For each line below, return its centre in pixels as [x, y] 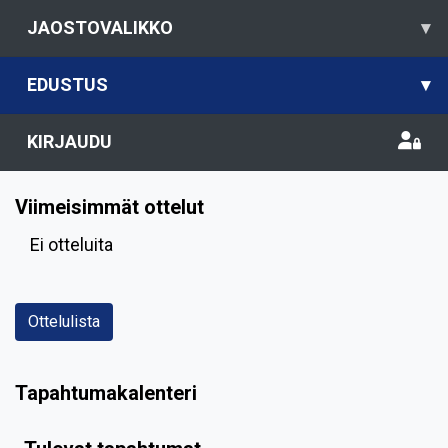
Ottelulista [64, 321]
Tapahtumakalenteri [106, 393]
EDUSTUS [67, 84]
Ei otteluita [71, 244]
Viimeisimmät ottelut [109, 207]
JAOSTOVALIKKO [100, 27]
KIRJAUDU [69, 141]
